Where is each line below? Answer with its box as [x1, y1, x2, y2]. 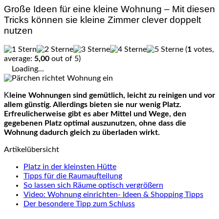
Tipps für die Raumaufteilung [23, 172, 122, 180]
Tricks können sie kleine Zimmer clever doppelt [4, 14, 201, 25]
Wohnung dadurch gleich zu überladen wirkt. [4, 129, 160, 137]
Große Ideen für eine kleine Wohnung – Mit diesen [4, 3, 215, 14]
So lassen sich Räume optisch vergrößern [23, 181, 163, 190]
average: [4, 55, 34, 63]
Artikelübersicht [4, 146, 59, 154]
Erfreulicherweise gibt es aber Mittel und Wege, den [4, 110, 186, 118]
